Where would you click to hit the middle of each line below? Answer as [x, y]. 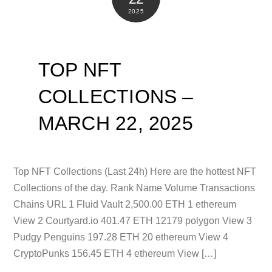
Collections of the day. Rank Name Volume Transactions [134, 188]
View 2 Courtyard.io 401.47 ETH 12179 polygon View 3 [133, 220]
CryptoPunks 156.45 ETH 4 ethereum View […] [115, 253]
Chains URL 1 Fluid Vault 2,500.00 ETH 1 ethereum [125, 204]
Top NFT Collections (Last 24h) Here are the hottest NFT [135, 171]
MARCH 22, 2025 [115, 124]
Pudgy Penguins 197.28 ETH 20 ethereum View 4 [121, 237]
